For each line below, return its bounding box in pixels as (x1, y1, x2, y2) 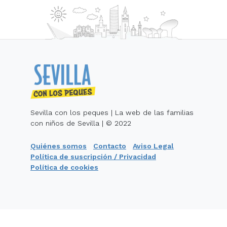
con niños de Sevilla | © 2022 (30, 119, 131, 127)
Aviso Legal (133, 141, 174, 150)
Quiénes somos (30, 141, 87, 150)
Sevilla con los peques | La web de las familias (30, 108, 194, 117)
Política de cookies (30, 163, 98, 171)
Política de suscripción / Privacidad (30, 152, 156, 161)
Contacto (93, 141, 126, 150)
